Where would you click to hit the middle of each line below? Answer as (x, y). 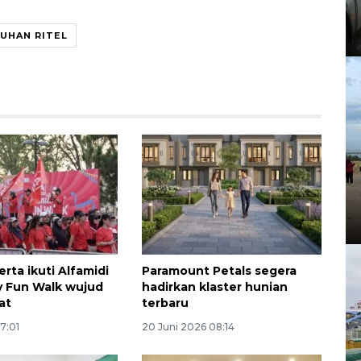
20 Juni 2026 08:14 (188, 326)
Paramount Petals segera (219, 270)
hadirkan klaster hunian (214, 286)
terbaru (165, 303)
